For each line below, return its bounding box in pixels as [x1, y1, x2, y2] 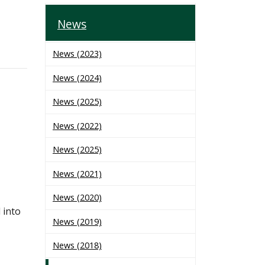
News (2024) [53, 72, 102, 83]
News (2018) [53, 240, 102, 251]
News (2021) [53, 167, 102, 179]
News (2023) [53, 48, 102, 60]
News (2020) [53, 192, 102, 203]
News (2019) [53, 215, 102, 227]
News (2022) [53, 119, 102, 131]
